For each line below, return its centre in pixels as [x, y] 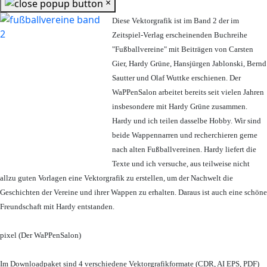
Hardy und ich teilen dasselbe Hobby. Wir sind [187, 121]
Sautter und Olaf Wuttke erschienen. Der [176, 78]
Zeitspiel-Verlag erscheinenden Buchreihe [180, 35]
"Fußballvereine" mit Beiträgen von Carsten [183, 49]
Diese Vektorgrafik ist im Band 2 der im [176, 21]
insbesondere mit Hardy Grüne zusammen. [180, 107]
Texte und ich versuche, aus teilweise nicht [181, 164]
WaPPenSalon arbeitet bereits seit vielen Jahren [188, 92]
